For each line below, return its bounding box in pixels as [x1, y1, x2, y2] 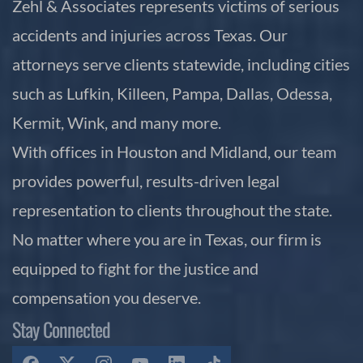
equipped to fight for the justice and [12, 258, 258, 278]
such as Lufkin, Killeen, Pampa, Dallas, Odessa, [12, 83, 332, 103]
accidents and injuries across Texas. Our [12, 24, 288, 45]
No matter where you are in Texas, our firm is [12, 228, 322, 249]
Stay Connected [12, 314, 110, 344]
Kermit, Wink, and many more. [12, 112, 221, 132]
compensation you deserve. [12, 287, 201, 307]
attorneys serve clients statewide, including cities [12, 53, 350, 74]
